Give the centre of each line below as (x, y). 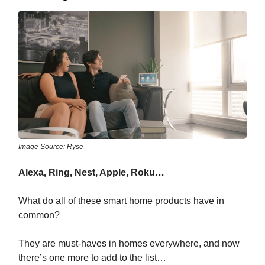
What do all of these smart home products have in (121, 201)
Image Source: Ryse (51, 146)
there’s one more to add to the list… (92, 257)
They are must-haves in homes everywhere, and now (129, 243)
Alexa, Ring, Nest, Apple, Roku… (91, 172)
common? (39, 215)
